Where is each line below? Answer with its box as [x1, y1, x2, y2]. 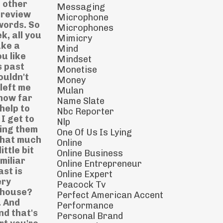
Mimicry [56, 33, 92, 44]
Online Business [56, 148, 123, 159]
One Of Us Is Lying [56, 127, 132, 138]
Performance [56, 200, 113, 211]
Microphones [56, 22, 113, 33]
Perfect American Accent [56, 190, 163, 201]
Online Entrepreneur [56, 158, 142, 169]
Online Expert [56, 169, 112, 180]
